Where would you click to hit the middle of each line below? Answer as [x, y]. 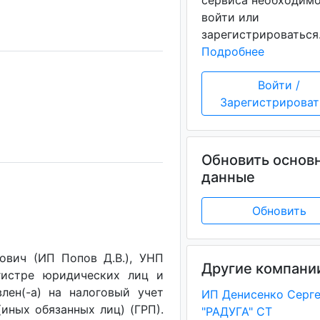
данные [228, 177]
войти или [230, 17]
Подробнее [232, 51]
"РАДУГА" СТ [236, 311]
